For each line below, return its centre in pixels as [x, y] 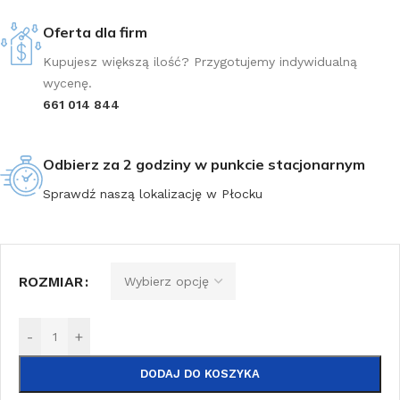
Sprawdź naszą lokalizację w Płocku [153, 194]
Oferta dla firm [95, 32]
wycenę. [67, 83]
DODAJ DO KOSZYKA [200, 374]
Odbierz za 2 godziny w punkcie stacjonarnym [204, 164]
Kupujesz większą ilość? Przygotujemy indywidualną [200, 62]
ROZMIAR [51, 281]
